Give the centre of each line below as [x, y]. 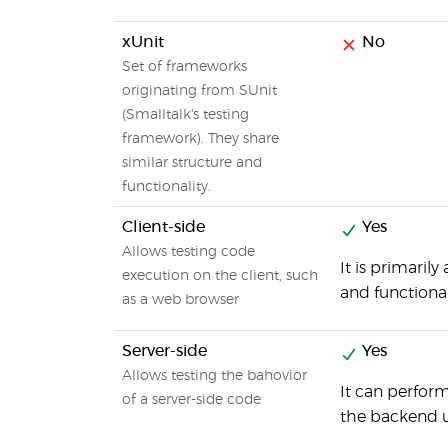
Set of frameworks [184, 67]
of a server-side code [191, 400]
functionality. [166, 187]
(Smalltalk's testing [185, 115]
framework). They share [200, 139]
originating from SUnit [199, 91]
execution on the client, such [220, 276]
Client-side [163, 227]
